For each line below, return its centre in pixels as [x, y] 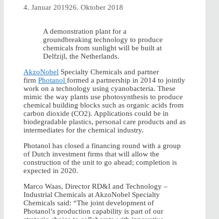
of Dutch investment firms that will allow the [91, 154]
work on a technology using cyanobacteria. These [99, 89]
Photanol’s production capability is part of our [93, 211]
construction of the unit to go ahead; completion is [100, 163]
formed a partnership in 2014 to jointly [126, 80]
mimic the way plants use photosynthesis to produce [103, 97]
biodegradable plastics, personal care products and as [105, 122]
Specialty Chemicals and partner [109, 72]
